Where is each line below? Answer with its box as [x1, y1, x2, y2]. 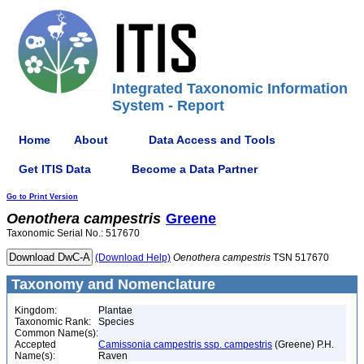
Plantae [98, 305, 132, 316]
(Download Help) [95, 252, 171, 263]
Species [98, 316, 134, 327]
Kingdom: [15, 305, 57, 316]
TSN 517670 [271, 252, 329, 263]
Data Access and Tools [149, 132, 275, 146]
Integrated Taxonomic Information [112, 80, 348, 97]
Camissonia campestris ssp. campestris [98, 339, 272, 350]
